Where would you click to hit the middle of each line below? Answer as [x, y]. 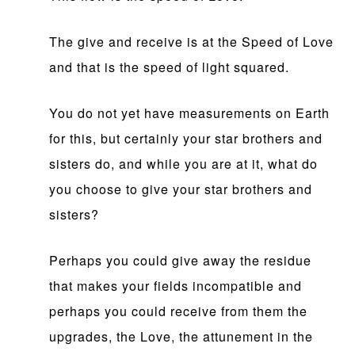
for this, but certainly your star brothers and [186, 139]
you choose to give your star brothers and [181, 189]
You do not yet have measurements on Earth [190, 113]
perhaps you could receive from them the [179, 311]
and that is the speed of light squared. [170, 67]
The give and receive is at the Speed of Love [192, 42]
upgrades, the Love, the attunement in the [181, 337]
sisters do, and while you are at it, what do [184, 164]
